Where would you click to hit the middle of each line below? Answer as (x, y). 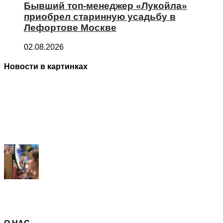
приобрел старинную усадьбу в (100, 17)
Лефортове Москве (70, 28)
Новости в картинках (46, 67)
